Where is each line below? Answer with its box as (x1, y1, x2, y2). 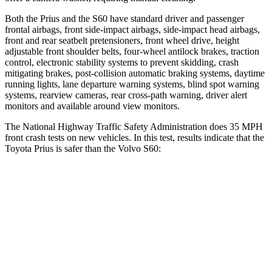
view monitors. (123, 100, 180, 111)
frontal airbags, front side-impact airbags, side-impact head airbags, (5, 24, 260, 35)
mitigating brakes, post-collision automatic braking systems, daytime (5, 67, 265, 78)
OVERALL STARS (51, 210, 113, 219)
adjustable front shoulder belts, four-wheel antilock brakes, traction (5, 46, 259, 56)
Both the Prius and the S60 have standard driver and (5, 13, 204, 24)
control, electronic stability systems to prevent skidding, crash (5, 56, 239, 67)
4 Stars (190, 210, 212, 219)
